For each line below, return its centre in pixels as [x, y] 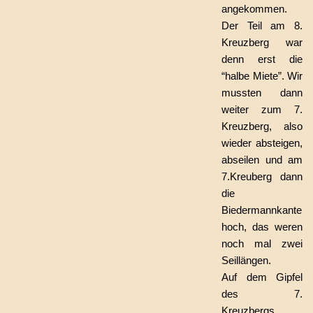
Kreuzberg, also [262, 126]
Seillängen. [246, 260]
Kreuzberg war [262, 42]
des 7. [262, 294]
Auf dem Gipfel [262, 277]
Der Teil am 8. [262, 26]
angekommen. [254, 9]
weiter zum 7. [262, 109]
